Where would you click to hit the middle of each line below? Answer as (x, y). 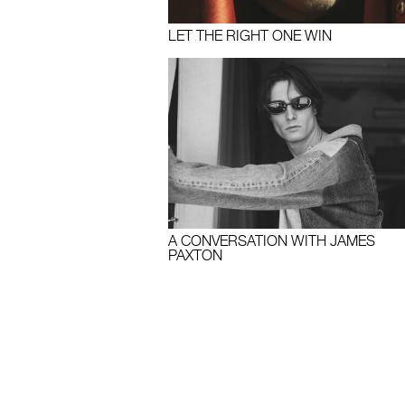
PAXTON (195, 255)
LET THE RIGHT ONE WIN (250, 36)
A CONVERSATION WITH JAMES (271, 241)
